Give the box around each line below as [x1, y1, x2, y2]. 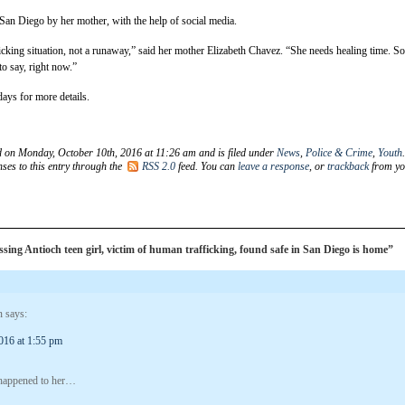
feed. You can [175, 159, 238, 173]
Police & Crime [306, 146, 372, 159]
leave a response [238, 159, 309, 173]
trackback [327, 159, 369, 173]
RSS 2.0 [142, 159, 175, 173]
